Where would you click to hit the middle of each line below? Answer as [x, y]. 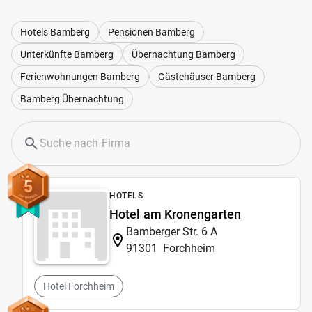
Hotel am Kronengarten [175, 214]
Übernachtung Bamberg [184, 54]
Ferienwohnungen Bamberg [80, 76]
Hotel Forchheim [79, 286]
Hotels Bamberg [55, 32]
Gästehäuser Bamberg [207, 76]
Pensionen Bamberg [151, 32]
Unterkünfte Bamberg [67, 54]
